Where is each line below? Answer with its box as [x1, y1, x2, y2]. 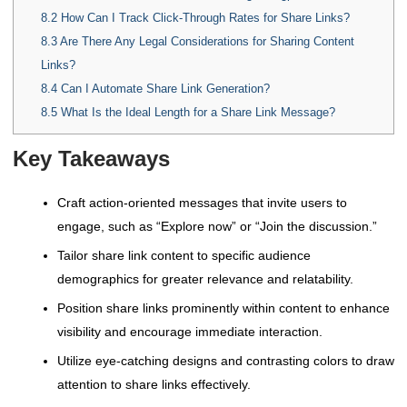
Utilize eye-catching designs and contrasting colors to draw [57, 352, 394, 368]
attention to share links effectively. [57, 376, 251, 392]
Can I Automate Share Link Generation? [56, 81, 270, 95]
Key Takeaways [13, 145, 170, 171]
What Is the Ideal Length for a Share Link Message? [56, 104, 335, 119]
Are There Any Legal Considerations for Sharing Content [56, 34, 354, 48]
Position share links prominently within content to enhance [57, 300, 390, 315]
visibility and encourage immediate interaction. [57, 323, 323, 339]
